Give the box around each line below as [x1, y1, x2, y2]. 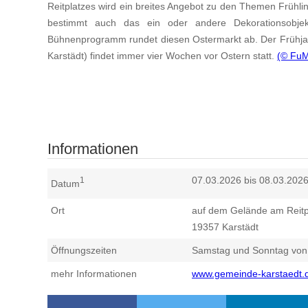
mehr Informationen [51, 267, 137, 279]
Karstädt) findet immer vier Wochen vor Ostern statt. [47, 50, 277, 62]
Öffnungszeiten [51, 244, 117, 256]
